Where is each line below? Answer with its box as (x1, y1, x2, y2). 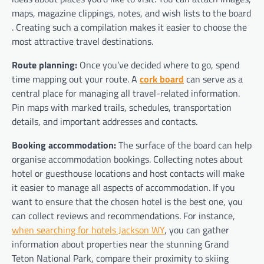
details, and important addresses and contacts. (12, 114, 197, 129)
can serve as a (186, 72, 243, 87)
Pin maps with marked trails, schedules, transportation (12, 100, 232, 115)
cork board (140, 72, 184, 87)
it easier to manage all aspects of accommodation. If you (12, 180, 235, 195)
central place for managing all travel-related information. (12, 86, 240, 101)
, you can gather (164, 223, 229, 237)
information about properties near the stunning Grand (12, 237, 229, 252)
